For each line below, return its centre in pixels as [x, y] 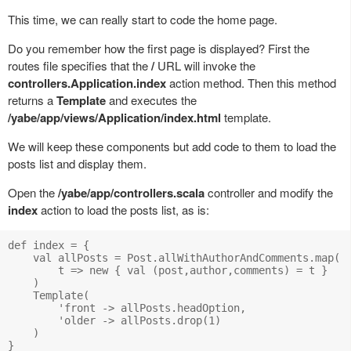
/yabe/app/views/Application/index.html [114, 117]
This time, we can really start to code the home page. [143, 19]
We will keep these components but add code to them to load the [172, 146]
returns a [32, 100]
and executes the [151, 100]
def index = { [49, 245]
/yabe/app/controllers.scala [131, 192]
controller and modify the [269, 192]
